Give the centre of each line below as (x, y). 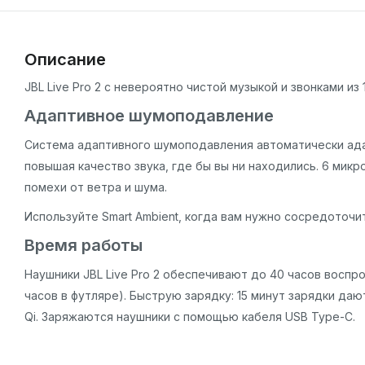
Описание (65, 59)
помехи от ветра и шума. (96, 187)
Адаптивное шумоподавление (149, 115)
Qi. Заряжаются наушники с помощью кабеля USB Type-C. (190, 316)
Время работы (84, 245)
